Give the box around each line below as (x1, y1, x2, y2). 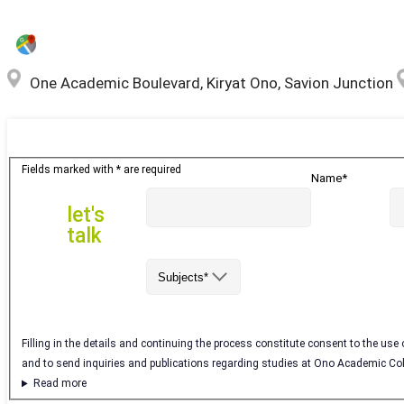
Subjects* (157, 270, 208, 284)
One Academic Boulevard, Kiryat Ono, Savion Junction (30, 73, 393, 92)
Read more (32, 377, 87, 390)
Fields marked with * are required (22, 163, 181, 177)
